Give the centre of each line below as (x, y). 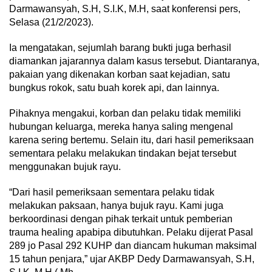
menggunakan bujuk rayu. (65, 167)
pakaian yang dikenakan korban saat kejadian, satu (120, 75)
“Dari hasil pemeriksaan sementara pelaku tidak (112, 192)
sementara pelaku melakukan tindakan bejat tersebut (123, 154)
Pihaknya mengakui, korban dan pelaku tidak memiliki (125, 114)
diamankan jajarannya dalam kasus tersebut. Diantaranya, (134, 61)
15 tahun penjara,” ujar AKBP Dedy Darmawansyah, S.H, (132, 259)
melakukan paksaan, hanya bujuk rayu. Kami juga (116, 206)
